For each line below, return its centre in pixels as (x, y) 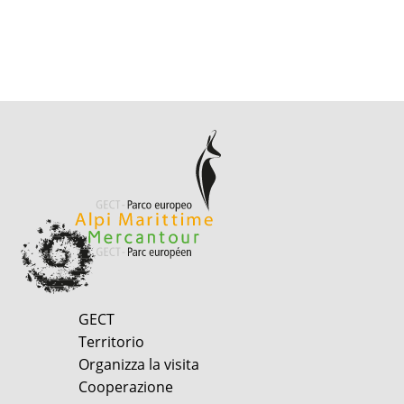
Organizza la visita (139, 364)
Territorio (111, 341)
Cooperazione (126, 386)
